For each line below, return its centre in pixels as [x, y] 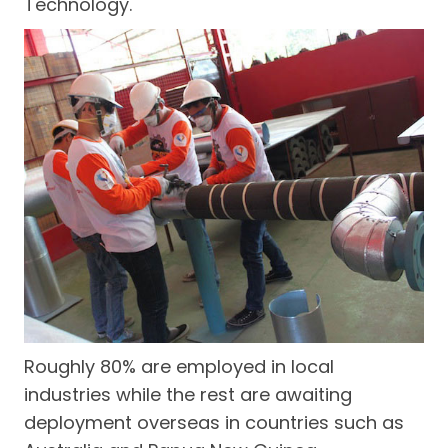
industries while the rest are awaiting [188, 395]
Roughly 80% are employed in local [179, 367]
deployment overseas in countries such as [214, 423]
